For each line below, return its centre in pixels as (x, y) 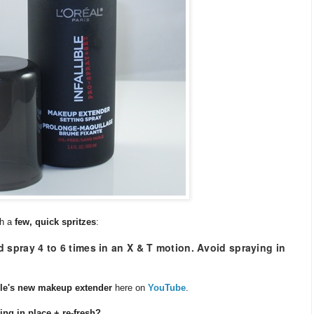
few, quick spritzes (55, 221)
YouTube (167, 287)
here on (130, 287)
